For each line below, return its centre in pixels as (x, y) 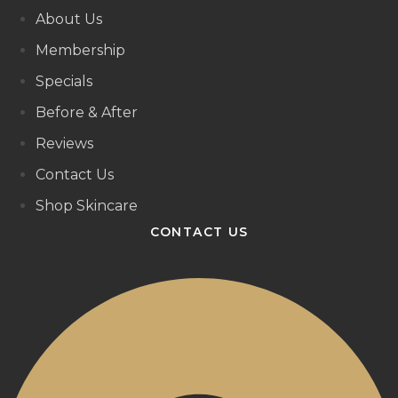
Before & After (87, 113)
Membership (80, 51)
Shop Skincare (87, 206)
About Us (69, 20)
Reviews (64, 144)
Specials (64, 82)
